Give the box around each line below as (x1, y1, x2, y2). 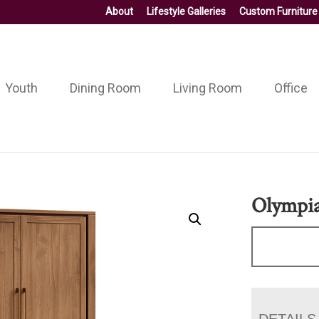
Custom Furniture (239, 6, 318, 17)
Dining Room (69, 80, 141, 95)
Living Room (172, 80, 242, 95)
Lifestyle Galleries (147, 6, 226, 17)
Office (273, 80, 308, 95)
